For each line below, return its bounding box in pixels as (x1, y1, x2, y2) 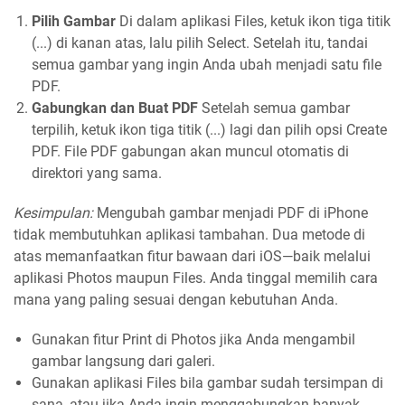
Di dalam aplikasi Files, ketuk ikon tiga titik (119, 13, 391, 31)
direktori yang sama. (32, 165, 162, 183)
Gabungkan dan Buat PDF (32, 99, 198, 118)
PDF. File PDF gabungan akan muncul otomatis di (32, 143, 349, 161)
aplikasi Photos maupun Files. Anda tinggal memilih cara (14, 269, 378, 287)
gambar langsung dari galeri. (32, 353, 215, 371)
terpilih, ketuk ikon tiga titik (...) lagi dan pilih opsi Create (32, 121, 387, 139)
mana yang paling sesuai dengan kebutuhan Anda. (14, 291, 338, 309)
